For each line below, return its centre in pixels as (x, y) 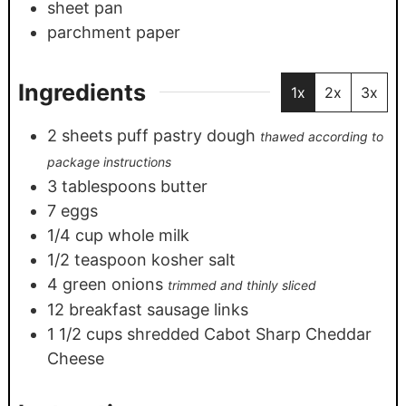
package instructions (109, 162)
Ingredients (82, 92)
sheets (87, 136)
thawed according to (321, 137)
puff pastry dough (186, 136)
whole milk (148, 236)
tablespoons (108, 187)
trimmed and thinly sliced (242, 285)
